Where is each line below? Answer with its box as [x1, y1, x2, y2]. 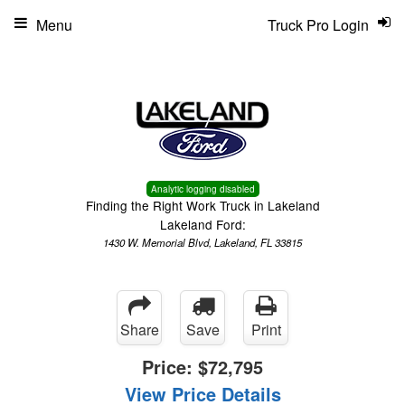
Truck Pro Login [268, 14, 369, 35]
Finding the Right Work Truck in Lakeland [85, 196, 320, 214]
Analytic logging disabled [150, 183, 255, 195]
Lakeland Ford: [159, 215, 246, 233]
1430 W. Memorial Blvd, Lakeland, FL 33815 [103, 235, 302, 250]
